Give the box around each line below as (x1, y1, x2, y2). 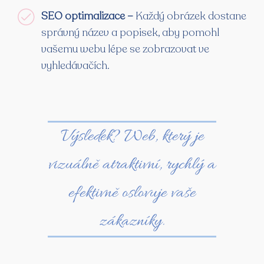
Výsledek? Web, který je (60, 125, 204, 148)
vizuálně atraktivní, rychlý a (48, 153, 216, 176)
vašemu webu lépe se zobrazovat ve (41, 41, 209, 56)
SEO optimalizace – (41, 8, 136, 23)
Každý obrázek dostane (136, 8, 246, 23)
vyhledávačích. (41, 58, 110, 72)
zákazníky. (100, 210, 164, 233)
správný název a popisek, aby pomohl (41, 25, 219, 39)
